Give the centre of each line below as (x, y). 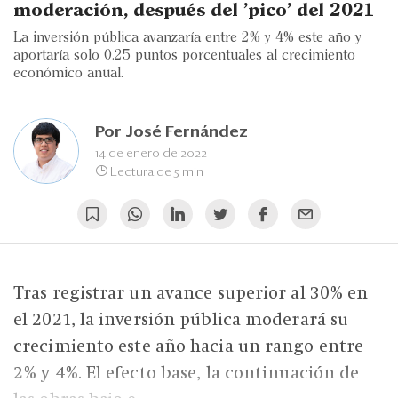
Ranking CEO (90, 82)
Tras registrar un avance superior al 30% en (191, 294)
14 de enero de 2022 (151, 153)
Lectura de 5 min (155, 172)
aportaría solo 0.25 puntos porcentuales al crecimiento (184, 56)
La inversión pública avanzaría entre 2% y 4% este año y (187, 38)
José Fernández (187, 132)
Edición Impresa (99, 123)
